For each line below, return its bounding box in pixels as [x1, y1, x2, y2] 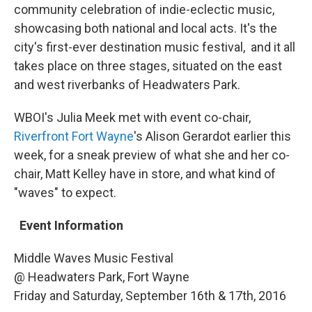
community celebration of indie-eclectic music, [14, 2, 274, 17]
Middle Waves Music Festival [14, 251, 173, 266]
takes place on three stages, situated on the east [14, 58, 282, 74]
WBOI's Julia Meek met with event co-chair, [14, 110, 251, 125]
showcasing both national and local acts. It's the [14, 21, 277, 36]
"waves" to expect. [14, 185, 116, 201]
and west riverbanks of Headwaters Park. [14, 77, 240, 93]
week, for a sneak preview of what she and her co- [14, 148, 290, 163]
